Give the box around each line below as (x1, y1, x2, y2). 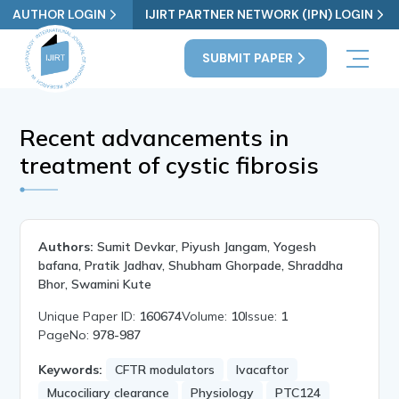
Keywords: (38, 361, 103, 378)
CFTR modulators (115, 361, 216, 378)
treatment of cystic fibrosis (20, 150, 320, 180)
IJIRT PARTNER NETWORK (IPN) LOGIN (144, 6, 373, 22)
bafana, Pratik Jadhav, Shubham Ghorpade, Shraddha (38, 256, 344, 273)
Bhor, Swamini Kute (38, 275, 152, 292)
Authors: (38, 238, 94, 255)
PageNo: (38, 326, 94, 343)
